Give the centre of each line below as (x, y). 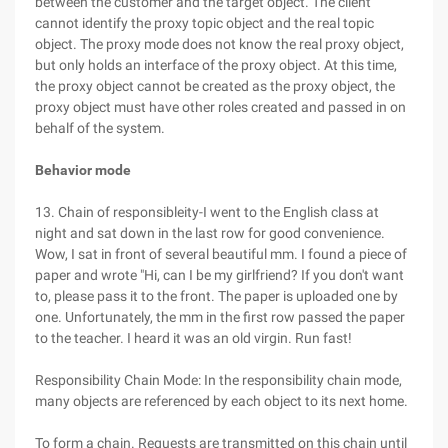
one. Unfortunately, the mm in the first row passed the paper (220, 317)
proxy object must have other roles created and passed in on (220, 107)
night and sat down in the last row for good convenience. (210, 233)
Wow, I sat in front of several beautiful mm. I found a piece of (221, 254)
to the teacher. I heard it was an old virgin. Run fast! (193, 338)
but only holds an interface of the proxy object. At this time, (216, 65)
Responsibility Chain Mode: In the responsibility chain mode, (218, 380)
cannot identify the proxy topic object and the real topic (204, 23)
